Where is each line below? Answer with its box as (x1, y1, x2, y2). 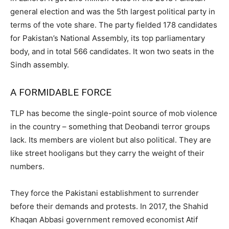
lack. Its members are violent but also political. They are (10, 134, 211, 145)
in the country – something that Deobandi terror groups (10, 121, 210, 131)
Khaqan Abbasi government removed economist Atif (10, 214, 198, 224)
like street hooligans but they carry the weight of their (10, 148, 204, 158)
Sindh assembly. (10, 59, 69, 70)
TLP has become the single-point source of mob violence (10, 108, 217, 118)
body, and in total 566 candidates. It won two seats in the (10, 46, 214, 56)
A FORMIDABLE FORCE (10, 86, 111, 98)
